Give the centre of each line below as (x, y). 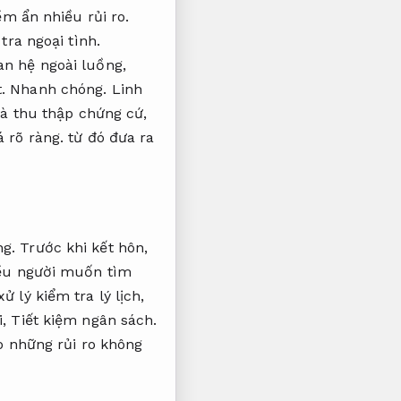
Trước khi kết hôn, (82, 248)
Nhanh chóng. (59, 90)
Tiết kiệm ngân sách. (84, 320)
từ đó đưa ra (109, 138)
